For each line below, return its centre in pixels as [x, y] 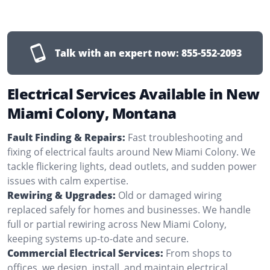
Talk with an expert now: [117, 53]
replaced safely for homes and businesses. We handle [129, 209]
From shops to [199, 253]
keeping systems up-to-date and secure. [98, 238]
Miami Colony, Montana [92, 113]
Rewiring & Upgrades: [61, 195]
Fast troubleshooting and [185, 137]
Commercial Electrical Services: [85, 253]
